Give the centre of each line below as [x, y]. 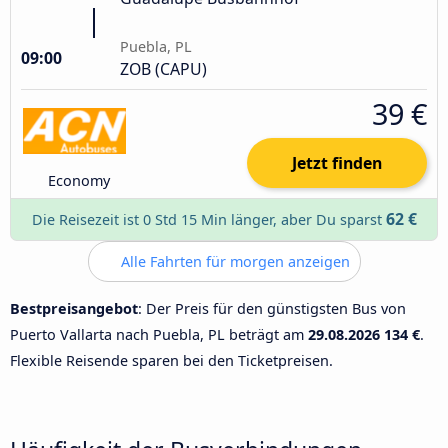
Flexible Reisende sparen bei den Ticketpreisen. [171, 360]
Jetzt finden [337, 162]
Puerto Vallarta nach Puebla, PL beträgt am [159, 334]
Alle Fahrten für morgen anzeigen [233, 261]
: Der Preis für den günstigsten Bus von [272, 308]
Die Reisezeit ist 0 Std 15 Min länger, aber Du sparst [208, 219]
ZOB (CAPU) [164, 68]
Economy [79, 180]
